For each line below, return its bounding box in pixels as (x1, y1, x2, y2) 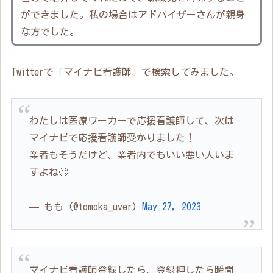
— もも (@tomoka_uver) (29, 202, 143, 212)
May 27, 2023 (142, 202, 202, 212)
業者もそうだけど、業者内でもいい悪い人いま (29, 150, 235, 160)
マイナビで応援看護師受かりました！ (29, 133, 196, 143)
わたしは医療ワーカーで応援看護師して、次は (29, 116, 235, 126)
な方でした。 (21, 27, 80, 37)
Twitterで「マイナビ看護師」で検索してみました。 (11, 67, 239, 77)
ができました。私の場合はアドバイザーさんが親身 (21, 10, 246, 20)
